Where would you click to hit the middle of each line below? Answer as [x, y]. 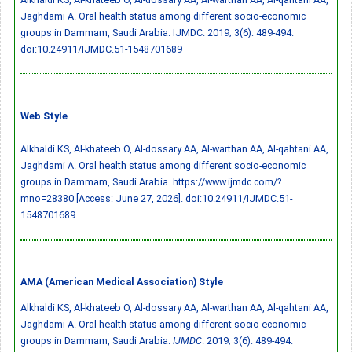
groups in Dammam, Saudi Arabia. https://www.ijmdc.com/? [151, 181]
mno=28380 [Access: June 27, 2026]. [103, 198]
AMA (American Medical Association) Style [122, 281]
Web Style [44, 115]
